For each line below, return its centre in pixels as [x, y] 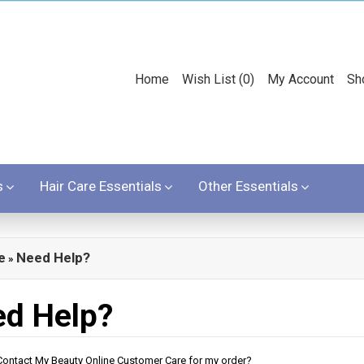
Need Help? [53, 258]
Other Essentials [248, 186]
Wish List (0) [218, 79]
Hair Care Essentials [101, 186]
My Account [301, 79]
